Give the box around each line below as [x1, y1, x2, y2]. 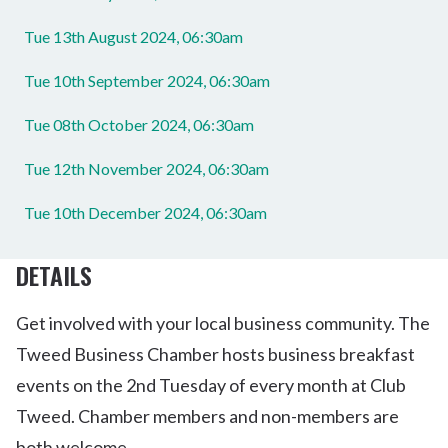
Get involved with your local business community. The [16, 312, 430, 334]
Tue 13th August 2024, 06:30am [24, 27, 243, 46]
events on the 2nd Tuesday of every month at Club [16, 374, 406, 396]
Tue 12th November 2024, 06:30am [24, 159, 269, 178]
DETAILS [16, 257, 92, 293]
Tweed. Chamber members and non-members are [16, 405, 399, 427]
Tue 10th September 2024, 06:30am [24, 71, 270, 90]
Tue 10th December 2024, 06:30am [24, 203, 267, 222]
